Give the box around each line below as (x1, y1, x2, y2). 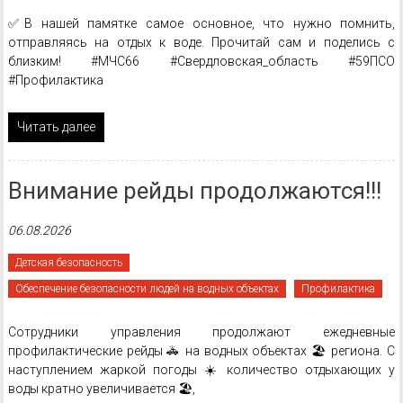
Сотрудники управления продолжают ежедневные (7, 325, 396, 339)
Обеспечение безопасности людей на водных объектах (14, 282, 279, 295)
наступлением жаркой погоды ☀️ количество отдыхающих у (7, 363, 396, 377)
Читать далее (16, 120, 95, 134)
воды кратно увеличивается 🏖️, (7, 381, 195, 396)
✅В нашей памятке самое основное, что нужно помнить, (7, 16, 396, 31)
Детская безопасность (14, 256, 122, 269)
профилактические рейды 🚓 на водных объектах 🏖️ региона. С (7, 344, 396, 358)
